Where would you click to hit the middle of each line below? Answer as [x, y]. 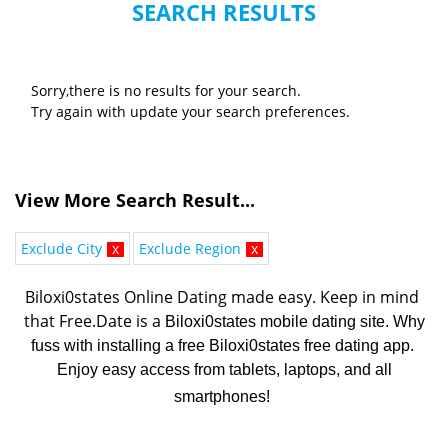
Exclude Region [190, 249]
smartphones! [221, 397]
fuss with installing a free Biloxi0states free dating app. [224, 346]
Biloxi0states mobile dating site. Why [294, 322]
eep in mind [374, 297]
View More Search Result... [135, 200]
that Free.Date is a [94, 321]
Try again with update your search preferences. [190, 112]
